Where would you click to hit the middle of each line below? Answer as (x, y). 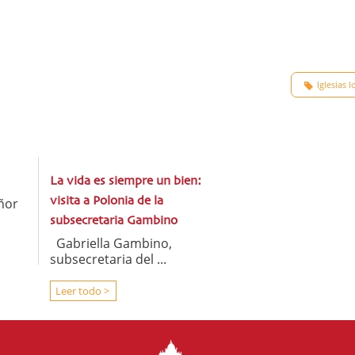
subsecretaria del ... (108, 259)
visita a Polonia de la (107, 201)
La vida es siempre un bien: (126, 181)
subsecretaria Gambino (114, 221)
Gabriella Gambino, (111, 243)
